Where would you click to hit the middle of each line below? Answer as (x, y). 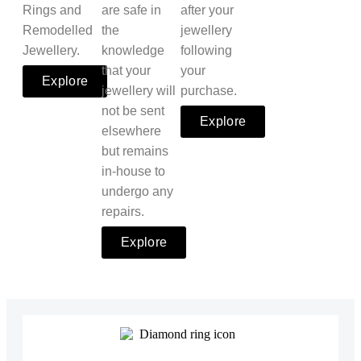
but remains (135, 151)
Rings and (52, 10)
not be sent (133, 111)
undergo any (137, 192)
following (206, 51)
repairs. (123, 212)
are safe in (131, 10)
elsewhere (131, 131)
